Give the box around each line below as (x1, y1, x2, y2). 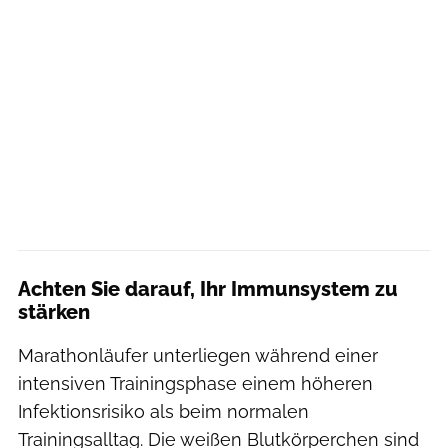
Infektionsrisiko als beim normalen (18, 400, 309, 422)
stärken (18, 299, 90, 324)
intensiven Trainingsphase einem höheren (18, 372, 373, 394)
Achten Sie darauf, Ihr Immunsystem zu (18, 276, 398, 301)
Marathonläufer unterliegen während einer (18, 344, 378, 366)
